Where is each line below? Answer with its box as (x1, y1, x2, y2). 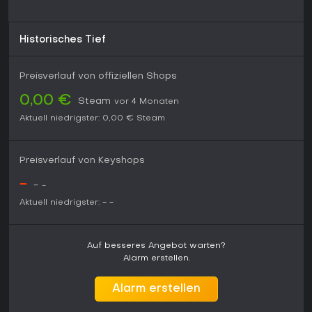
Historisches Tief (19, 36, 106, 45)
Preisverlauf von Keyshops (19, 156, 145, 166)
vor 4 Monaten (114, 97, 179, 107)
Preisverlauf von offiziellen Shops (19, 72, 177, 81)
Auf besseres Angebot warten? (87, 242, 226, 251)
